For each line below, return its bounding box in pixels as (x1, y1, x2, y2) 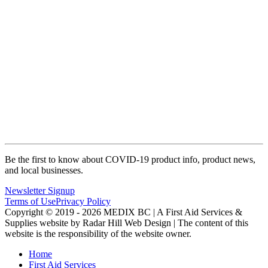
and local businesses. (5, 165, 83, 176)
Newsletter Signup (5, 185, 75, 196)
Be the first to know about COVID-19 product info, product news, (5, 154, 255, 165)
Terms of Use (5, 196, 56, 207)
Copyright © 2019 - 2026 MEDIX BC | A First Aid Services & (5, 207, 242, 218)
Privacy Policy (56, 196, 111, 207)
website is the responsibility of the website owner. (5, 229, 191, 239)
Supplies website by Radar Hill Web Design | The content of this (5, 218, 248, 229)
